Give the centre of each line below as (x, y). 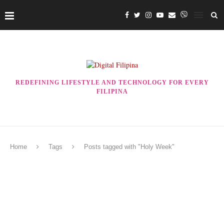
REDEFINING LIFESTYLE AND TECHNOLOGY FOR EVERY (112, 82)
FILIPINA (112, 91)
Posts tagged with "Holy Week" (129, 147)
